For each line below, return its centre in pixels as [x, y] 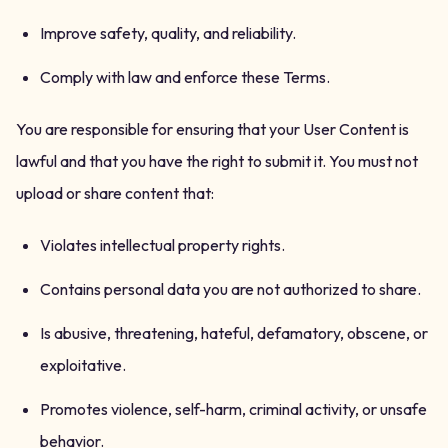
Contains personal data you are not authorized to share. [230, 289]
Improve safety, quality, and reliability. [168, 33]
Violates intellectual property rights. [162, 245]
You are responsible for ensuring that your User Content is [212, 129]
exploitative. [83, 365]
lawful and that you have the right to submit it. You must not [217, 161]
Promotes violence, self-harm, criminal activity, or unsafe [233, 409]
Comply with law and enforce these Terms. [185, 77]
